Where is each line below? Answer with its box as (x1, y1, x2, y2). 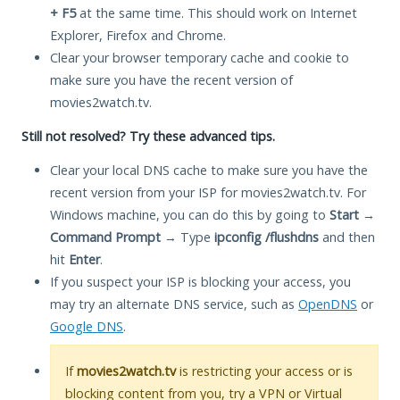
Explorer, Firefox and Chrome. (50, 26, 226, 44)
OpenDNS (298, 295, 357, 312)
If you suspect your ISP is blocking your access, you (50, 272, 351, 290)
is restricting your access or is (176, 362, 353, 379)
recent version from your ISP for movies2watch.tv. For (50, 183, 366, 201)
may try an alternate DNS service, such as (50, 295, 298, 312)
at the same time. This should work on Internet (76, 4, 357, 21)
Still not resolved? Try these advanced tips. (21, 127, 275, 145)
